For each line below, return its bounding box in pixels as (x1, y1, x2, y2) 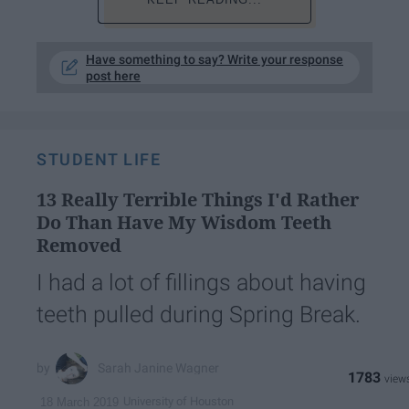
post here (86, 68, 141, 83)
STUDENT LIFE (37, 149, 161, 169)
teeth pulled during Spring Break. (37, 300, 361, 328)
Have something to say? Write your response (86, 51, 343, 67)
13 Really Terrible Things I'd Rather (37, 186, 359, 212)
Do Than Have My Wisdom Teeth (37, 209, 331, 235)
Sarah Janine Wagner (98, 361, 220, 376)
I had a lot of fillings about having (37, 268, 366, 296)
